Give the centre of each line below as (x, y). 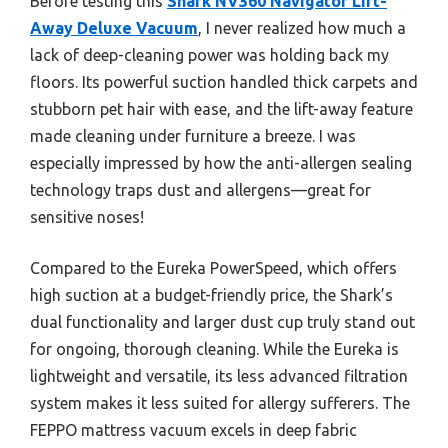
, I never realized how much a (302, 27)
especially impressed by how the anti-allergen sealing (221, 162)
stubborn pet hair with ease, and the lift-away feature (221, 108)
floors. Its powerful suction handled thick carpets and (224, 81)
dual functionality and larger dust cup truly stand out (222, 321)
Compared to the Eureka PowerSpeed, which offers (213, 267)
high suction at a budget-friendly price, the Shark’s (211, 294)
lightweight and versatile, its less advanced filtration (219, 375)
